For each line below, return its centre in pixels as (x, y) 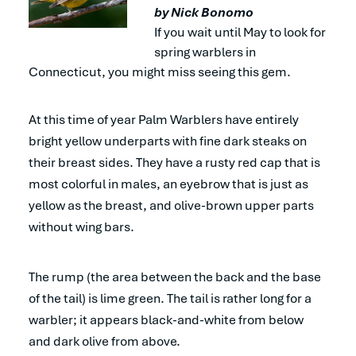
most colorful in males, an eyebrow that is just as (168, 184)
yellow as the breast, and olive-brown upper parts (171, 205)
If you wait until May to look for (240, 32)
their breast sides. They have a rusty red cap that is (174, 162)
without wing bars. (81, 226)
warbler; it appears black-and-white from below (166, 319)
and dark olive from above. (104, 341)
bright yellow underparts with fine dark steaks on (168, 141)
